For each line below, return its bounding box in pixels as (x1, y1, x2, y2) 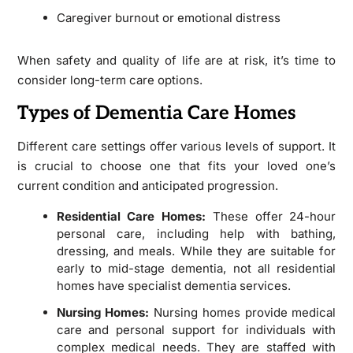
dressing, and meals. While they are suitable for (56, 243, 336, 258)
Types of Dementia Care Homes (17, 101, 295, 124)
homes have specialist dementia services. (56, 277, 291, 293)
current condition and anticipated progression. (17, 177, 278, 193)
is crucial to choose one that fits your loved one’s (17, 158, 336, 173)
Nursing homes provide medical (149, 304, 336, 320)
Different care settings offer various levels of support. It (17, 138, 336, 154)
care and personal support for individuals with (56, 321, 336, 337)
